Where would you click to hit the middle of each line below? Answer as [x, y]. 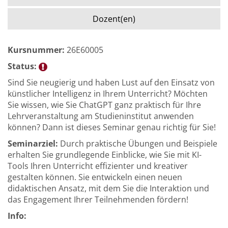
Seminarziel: [33, 144]
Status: [22, 66]
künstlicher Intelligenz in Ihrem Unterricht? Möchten [108, 94]
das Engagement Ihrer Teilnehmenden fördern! [98, 199]
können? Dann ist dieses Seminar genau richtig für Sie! [112, 127]
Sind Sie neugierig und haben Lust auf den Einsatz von [111, 82]
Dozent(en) [114, 19]
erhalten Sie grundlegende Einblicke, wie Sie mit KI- [105, 155]
